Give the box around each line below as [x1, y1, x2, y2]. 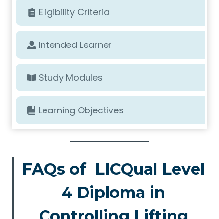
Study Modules [39, 71, 103, 84]
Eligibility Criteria [39, 6, 109, 18]
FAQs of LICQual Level [22, 159, 205, 178]
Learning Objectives [39, 104, 124, 116]
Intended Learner [39, 39, 112, 51]
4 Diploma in [62, 183, 166, 202]
